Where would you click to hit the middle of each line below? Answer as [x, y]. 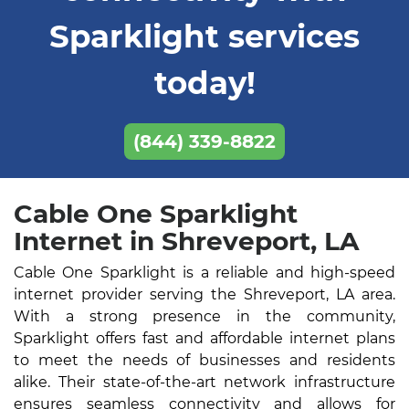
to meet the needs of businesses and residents [204, 360]
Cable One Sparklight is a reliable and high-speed [204, 273]
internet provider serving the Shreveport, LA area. [204, 294]
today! [204, 83]
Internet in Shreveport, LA [186, 241]
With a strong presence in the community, [204, 316]
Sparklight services [204, 37]
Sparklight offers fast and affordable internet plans [204, 338]
